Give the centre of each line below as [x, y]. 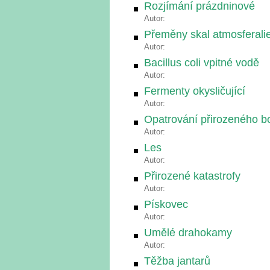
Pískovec [166, 204]
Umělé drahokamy [188, 233]
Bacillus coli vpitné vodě [202, 63]
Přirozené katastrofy [192, 176]
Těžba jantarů [177, 261]
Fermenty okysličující [195, 91]
